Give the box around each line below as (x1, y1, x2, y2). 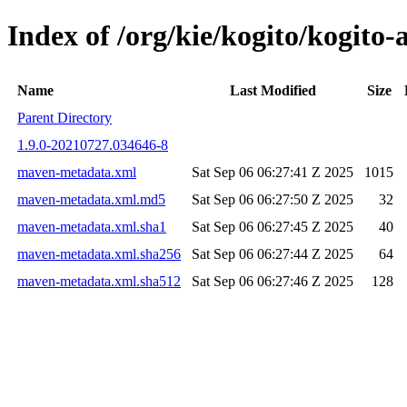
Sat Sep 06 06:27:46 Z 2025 (192, 273, 353, 289)
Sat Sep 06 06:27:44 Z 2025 (192, 245, 353, 262)
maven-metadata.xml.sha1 (17, 218, 166, 234)
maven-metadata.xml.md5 (17, 191, 165, 207)
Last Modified (229, 82, 316, 98)
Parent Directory (17, 109, 112, 125)
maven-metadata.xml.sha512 (17, 273, 181, 289)
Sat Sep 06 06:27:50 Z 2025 (192, 191, 353, 207)
